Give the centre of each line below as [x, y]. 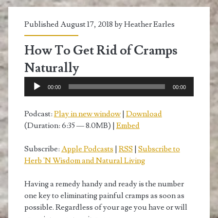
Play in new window [87, 114]
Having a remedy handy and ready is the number [104, 184]
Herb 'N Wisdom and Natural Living [84, 160]
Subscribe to [159, 149]
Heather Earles [149, 24]
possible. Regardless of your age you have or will [106, 207]
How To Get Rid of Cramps [101, 50]
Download [144, 114]
